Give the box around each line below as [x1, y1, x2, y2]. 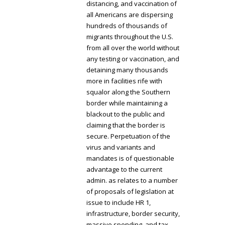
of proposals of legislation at [86, 186, 174, 196]
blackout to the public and [86, 109, 165, 119]
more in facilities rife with [86, 76, 163, 85]
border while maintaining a [86, 98, 168, 107]
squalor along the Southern [86, 87, 171, 96]
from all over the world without [86, 43, 180, 52]
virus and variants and [86, 142, 156, 152]
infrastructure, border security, [86, 208, 180, 218]
